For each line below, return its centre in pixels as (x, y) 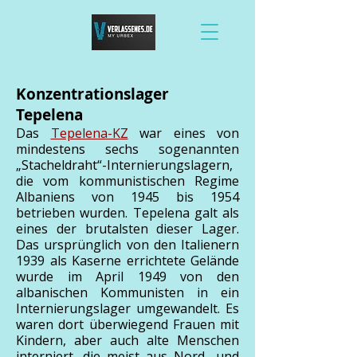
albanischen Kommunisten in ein (127, 292)
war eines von (189, 133)
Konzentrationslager (92, 94)
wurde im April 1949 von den (127, 277)
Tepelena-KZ (89, 133)
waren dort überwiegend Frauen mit (127, 324)
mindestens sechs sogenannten (127, 149)
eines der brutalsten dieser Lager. (127, 229)
